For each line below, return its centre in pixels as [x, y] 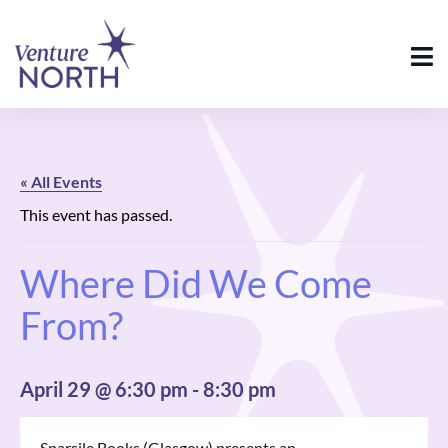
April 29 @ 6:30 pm [104, 389]
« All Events [61, 182]
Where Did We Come [196, 283]
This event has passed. [96, 215]
